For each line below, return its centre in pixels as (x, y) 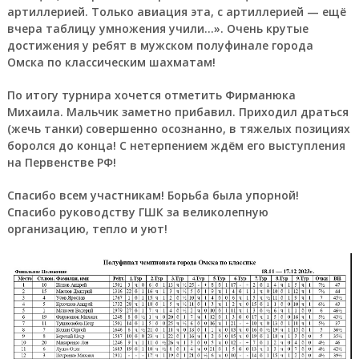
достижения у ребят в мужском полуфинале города (160, 46)
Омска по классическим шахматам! (111, 63)
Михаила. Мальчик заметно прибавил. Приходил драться (177, 112)
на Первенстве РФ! (61, 163)
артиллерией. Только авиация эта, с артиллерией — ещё (176, 12)
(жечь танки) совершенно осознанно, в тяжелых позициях (178, 129)
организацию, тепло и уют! (87, 229)
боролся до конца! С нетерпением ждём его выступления (176, 146)
